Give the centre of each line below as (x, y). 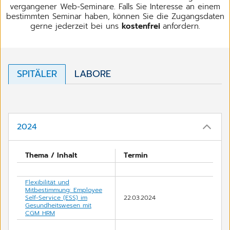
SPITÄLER (37, 74)
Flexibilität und (47, 182)
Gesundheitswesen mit (58, 205)
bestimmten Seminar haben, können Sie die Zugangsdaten (115, 16)
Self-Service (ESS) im (56, 197)
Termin (136, 155)
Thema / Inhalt (51, 155)
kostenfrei (142, 26)
